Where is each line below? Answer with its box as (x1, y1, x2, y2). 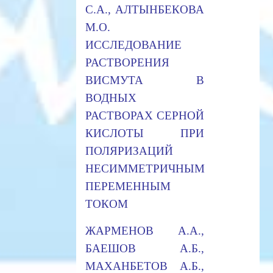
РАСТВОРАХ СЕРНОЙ (85, 108, 204, 122)
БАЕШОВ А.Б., (85, 241, 204, 255)
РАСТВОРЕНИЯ (85, 55, 169, 69)
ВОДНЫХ (85, 91, 136, 104)
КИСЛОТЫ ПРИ (85, 126, 204, 140)
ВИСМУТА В (85, 73, 204, 87)
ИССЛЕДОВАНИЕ (85, 38, 182, 51)
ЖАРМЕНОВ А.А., (85, 224, 204, 237)
